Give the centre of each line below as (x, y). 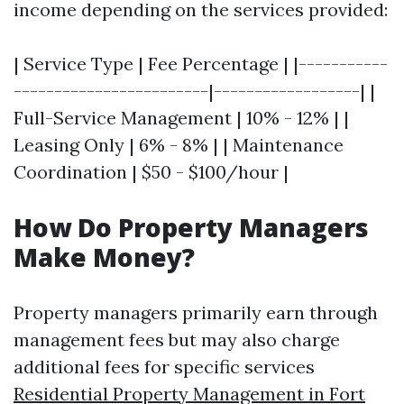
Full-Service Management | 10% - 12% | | (181, 118)
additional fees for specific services (164, 367)
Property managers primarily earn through (196, 312)
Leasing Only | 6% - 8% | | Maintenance (179, 145)
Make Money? (104, 257)
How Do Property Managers (191, 227)
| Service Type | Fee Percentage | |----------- (201, 64)
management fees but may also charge (177, 340)
